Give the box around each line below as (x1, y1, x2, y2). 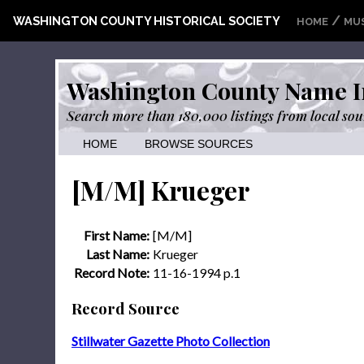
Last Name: (86, 245, 149, 262)
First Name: (84, 227, 149, 243)
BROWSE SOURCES (145, 138, 253, 150)
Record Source (71, 297, 180, 318)
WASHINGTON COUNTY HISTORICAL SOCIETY (13, 14, 280, 28)
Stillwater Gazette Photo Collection (71, 333, 270, 349)
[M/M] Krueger (71, 172, 249, 208)
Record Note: (74, 264, 149, 280)
